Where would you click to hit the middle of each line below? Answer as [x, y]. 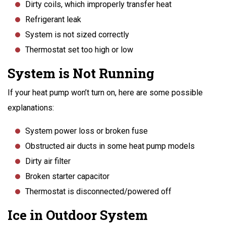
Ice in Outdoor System [78, 215]
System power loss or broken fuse [87, 131]
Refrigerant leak [53, 19]
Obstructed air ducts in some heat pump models [110, 146]
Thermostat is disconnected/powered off [98, 191]
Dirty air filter [48, 161]
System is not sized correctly [77, 34]
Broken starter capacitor [67, 176]
